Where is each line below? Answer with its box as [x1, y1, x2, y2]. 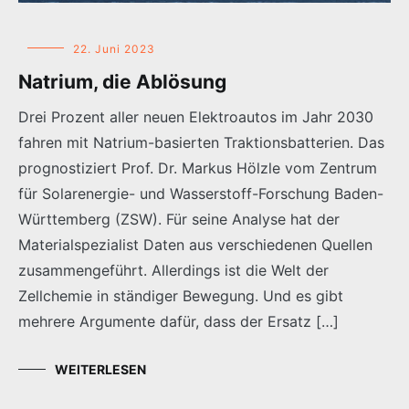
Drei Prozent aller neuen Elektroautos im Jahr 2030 [18, 107, 373, 126]
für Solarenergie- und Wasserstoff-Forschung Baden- [18, 184, 383, 203]
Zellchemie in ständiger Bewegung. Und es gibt [18, 286, 343, 305]
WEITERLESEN [55, 361, 146, 377]
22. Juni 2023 [73, 41, 155, 56]
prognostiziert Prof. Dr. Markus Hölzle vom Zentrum [18, 158, 377, 177]
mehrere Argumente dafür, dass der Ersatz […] [18, 311, 339, 330]
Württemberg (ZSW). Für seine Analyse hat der [18, 209, 340, 228]
